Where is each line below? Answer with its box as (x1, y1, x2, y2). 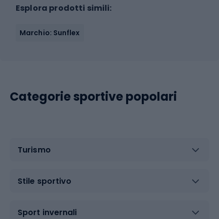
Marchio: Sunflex (20, 28, 80, 38)
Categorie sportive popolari (10, 88, 177, 105)
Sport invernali (18, 206, 77, 218)
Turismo (18, 144, 51, 155)
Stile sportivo (18, 175, 72, 187)
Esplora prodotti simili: (16, 2, 112, 14)
